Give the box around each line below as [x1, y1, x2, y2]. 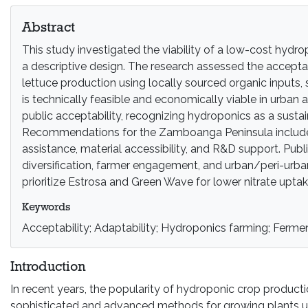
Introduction [10, 261, 85, 274]
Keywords [22, 202, 70, 213]
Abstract [22, 21, 75, 35]
